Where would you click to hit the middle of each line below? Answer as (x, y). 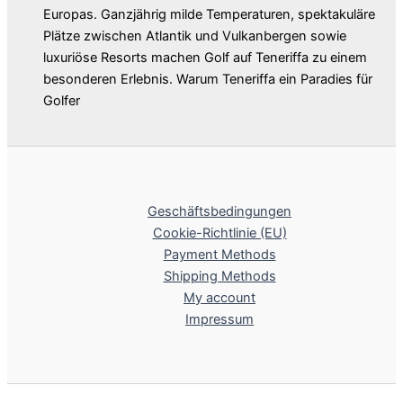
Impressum (219, 319)
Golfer (62, 100)
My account (219, 297)
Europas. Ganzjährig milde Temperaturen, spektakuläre (209, 14)
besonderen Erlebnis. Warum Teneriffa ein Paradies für (208, 79)
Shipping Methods (219, 276)
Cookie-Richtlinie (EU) (219, 233)
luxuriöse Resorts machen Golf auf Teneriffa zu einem (205, 57)
